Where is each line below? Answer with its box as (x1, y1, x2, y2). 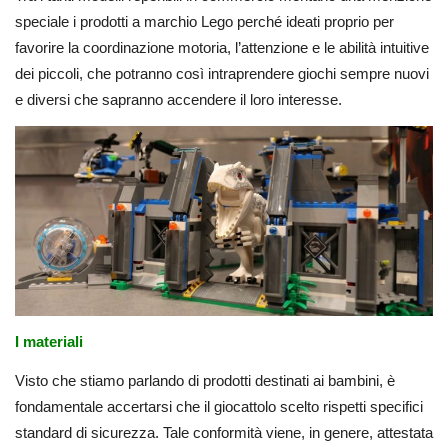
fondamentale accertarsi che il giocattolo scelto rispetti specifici (15, 397, 423, 415)
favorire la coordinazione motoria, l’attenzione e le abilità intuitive (15, 39, 429, 57)
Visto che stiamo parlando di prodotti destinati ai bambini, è (15, 371, 395, 389)
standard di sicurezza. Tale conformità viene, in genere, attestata (15, 423, 433, 441)
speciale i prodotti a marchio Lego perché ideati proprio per (15, 13, 394, 31)
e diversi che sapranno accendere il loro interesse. (15, 91, 342, 109)
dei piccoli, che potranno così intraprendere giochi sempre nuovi (15, 65, 429, 83)
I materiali (15, 333, 83, 351)
